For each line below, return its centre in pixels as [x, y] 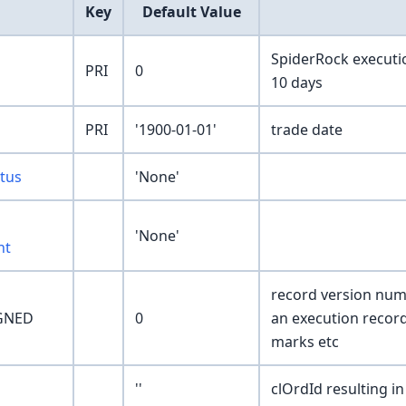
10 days [297, 83]
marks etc [305, 342]
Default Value [191, 12]
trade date [307, 130]
